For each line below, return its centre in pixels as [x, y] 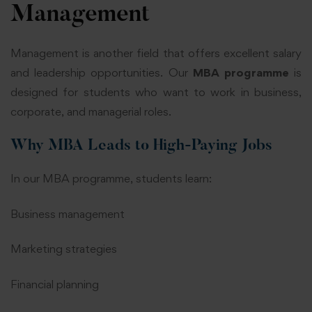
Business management [68, 213]
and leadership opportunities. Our [102, 72]
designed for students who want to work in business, [156, 92]
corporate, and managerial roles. [91, 111]
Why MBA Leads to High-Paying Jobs [141, 147]
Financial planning [55, 284]
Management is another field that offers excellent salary [156, 53]
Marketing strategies [64, 249]
